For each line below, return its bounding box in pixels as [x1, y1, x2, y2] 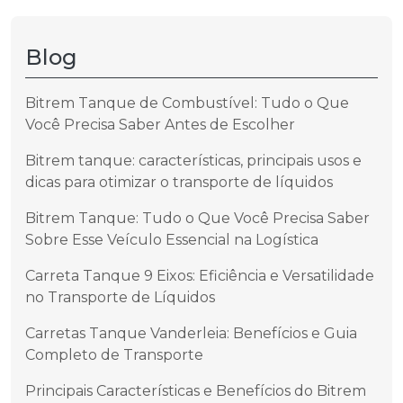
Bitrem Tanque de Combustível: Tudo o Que [25, 94, 349, 112]
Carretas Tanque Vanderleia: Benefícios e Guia [25, 325, 357, 342]
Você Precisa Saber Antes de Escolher [25, 116, 295, 133]
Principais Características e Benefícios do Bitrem [25, 382, 366, 399]
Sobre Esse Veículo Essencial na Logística [25, 231, 318, 248]
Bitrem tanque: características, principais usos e [25, 152, 362, 169]
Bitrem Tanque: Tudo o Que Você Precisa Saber [25, 210, 370, 227]
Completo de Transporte [25, 346, 203, 363]
